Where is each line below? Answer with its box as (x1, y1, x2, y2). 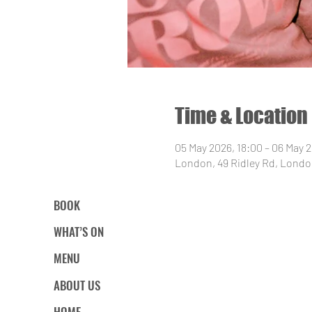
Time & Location (174, 103, 308, 128)
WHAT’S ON (54, 223, 104, 241)
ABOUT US (54, 276, 100, 294)
